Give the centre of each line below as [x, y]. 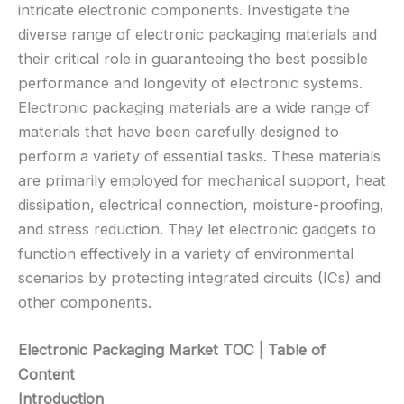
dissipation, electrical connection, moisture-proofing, [201, 205]
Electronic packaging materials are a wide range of [194, 108]
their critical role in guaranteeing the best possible [193, 59]
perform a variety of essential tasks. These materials [199, 156]
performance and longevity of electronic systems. [190, 83]
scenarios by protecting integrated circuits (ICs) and [199, 278]
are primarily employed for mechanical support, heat [202, 181]
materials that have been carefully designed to [179, 132]
